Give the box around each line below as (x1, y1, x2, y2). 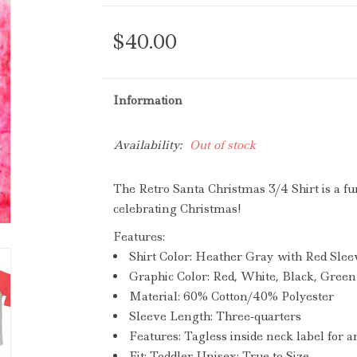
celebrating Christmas (112, 201, 237, 217)
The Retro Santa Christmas (112, 181, 269, 197)
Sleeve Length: (128, 308, 213, 324)
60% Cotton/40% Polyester (179, 288, 334, 304)
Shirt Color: (128, 249, 192, 265)
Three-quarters (212, 308, 301, 324)
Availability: (112, 137, 182, 153)
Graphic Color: (128, 269, 210, 284)
